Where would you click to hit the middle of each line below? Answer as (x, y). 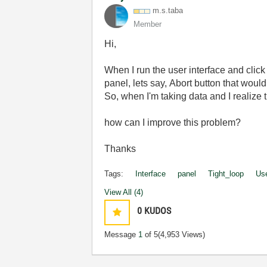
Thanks (120, 149)
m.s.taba (168, 10)
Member (148, 24)
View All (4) (124, 192)
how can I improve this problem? (173, 122)
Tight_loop (226, 174)
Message (122, 235)
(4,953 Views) (182, 235)
